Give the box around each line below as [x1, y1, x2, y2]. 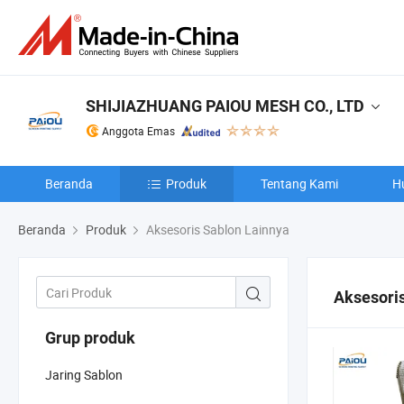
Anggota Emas [102, 124, 175, 138]
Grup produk [45, 327, 135, 347]
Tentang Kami [261, 175, 338, 192]
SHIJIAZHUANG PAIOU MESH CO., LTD [86, 96, 364, 115]
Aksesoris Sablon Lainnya [143, 221, 289, 238]
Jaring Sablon [45, 365, 123, 383]
